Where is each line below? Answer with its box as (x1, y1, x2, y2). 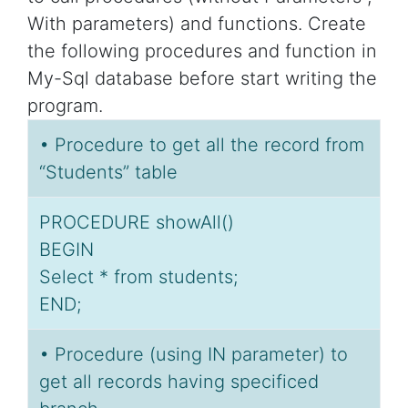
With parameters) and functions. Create (27, 13, 366, 36)
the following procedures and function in (27, 40, 377, 63)
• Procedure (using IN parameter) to (39, 343, 348, 366)
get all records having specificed (39, 371, 319, 393)
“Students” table (39, 161, 178, 184)
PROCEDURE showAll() (39, 211, 234, 234)
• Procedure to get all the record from (39, 134, 364, 157)
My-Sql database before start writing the (27, 67, 377, 90)
